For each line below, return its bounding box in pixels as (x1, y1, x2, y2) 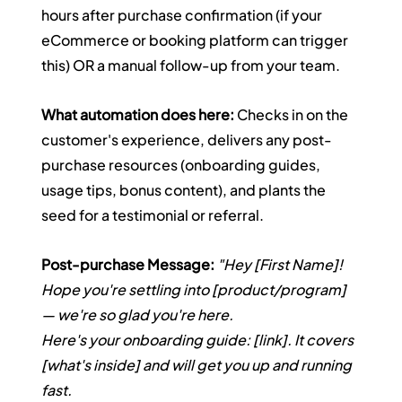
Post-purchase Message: (41, 255, 215, 275)
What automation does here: (41, 105, 235, 125)
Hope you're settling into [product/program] (41, 280, 350, 300)
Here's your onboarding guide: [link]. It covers (41, 330, 357, 350)
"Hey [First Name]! (217, 255, 346, 275)
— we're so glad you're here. (41, 305, 234, 325)
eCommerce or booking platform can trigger (41, 31, 352, 50)
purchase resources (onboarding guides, (41, 155, 324, 175)
